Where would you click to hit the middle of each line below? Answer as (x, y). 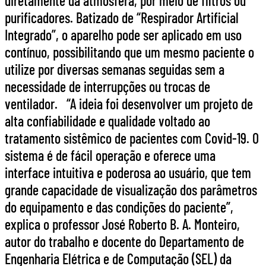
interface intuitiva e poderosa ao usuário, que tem (128, 172)
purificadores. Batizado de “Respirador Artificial (122, 17)
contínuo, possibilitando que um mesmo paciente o (129, 52)
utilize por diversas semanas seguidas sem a (115, 69)
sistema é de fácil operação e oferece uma (110, 155)
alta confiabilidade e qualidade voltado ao (107, 121)
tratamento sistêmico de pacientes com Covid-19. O (132, 138)
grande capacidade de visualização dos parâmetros (131, 189)
